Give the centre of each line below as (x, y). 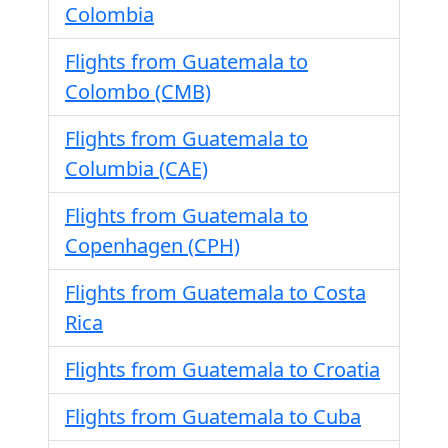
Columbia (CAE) (136, 168)
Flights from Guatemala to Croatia (222, 369)
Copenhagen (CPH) (152, 245)
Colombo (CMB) (138, 91)
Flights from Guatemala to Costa (215, 292)
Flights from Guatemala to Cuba (213, 416)
